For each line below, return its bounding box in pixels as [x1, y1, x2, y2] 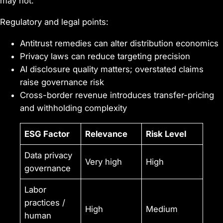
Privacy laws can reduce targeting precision [20, 51, 190, 62]
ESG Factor [24, 128, 70, 139]
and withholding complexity [20, 103, 127, 113]
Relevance [85, 128, 128, 139]
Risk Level [146, 128, 187, 139]
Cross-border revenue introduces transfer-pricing [20, 90, 214, 101]
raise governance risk [20, 77, 104, 88]
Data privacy [24, 150, 73, 160]
